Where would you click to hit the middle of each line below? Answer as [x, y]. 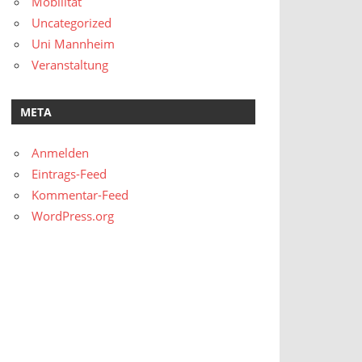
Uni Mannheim [74, 44]
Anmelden [61, 153]
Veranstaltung [70, 65]
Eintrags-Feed [69, 174]
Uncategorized [72, 23]
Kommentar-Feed [80, 195]
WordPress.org [73, 216]
